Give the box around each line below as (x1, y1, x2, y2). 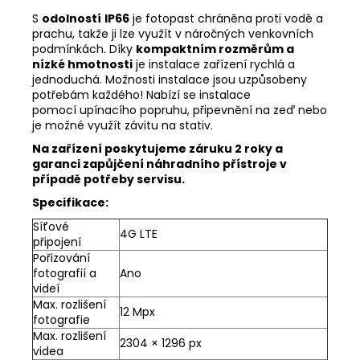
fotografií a (33, 264, 96, 281)
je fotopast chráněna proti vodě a (129, 10, 323, 27)
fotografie (33, 311, 90, 328)
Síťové (33, 218, 69, 235)
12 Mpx (120, 303, 155, 320)
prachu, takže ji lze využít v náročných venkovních (32, 25, 313, 42)
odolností (42, 10, 101, 27)
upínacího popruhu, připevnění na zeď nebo (80, 101, 327, 118)
